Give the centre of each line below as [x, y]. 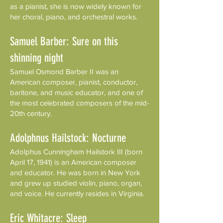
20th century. [31, 113]
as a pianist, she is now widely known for [76, 6]
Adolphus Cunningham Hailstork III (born [76, 152]
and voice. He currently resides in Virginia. [77, 193]
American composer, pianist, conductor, [74, 82]
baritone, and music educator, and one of [76, 92]
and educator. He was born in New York [75, 172]
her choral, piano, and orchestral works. [74, 17]
